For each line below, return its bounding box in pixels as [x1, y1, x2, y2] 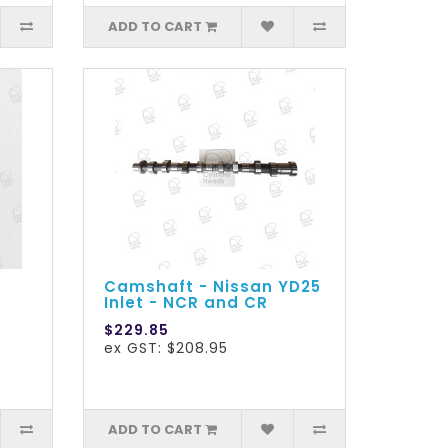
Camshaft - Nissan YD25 [104, 276, 322, 298]
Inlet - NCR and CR [104, 292, 269, 314]
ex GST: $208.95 [104, 338, 229, 359]
